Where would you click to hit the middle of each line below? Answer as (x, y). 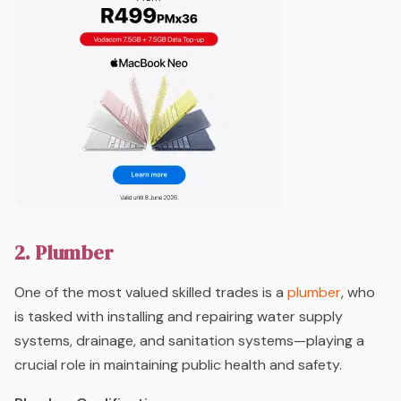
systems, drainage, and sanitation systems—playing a (189, 340)
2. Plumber (64, 252)
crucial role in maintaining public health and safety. (178, 364)
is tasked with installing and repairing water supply (179, 316)
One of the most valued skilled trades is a (151, 292)
